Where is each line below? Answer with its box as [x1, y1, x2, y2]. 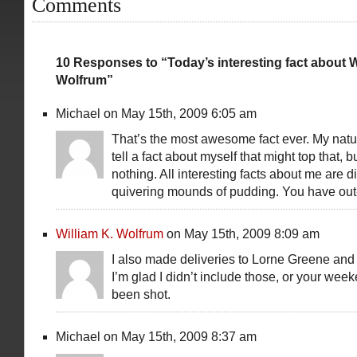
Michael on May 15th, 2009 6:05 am [56, 107, 257, 120]
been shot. [112, 288, 171, 301]
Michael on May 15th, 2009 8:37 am [56, 330, 257, 343]
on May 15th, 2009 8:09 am [163, 227, 320, 241]
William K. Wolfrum [56, 227, 163, 241]
